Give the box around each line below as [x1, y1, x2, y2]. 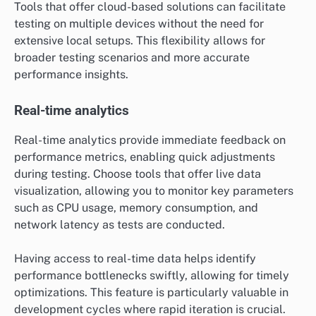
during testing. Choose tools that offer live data [14, 166, 261, 181]
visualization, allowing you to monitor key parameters [14, 183, 293, 197]
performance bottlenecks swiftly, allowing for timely [14, 268, 289, 282]
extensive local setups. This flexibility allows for [14, 34, 265, 48]
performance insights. [14, 68, 128, 82]
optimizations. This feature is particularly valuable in [14, 285, 288, 299]
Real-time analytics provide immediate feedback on [14, 133, 286, 147]
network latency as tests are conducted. [14, 217, 225, 231]
